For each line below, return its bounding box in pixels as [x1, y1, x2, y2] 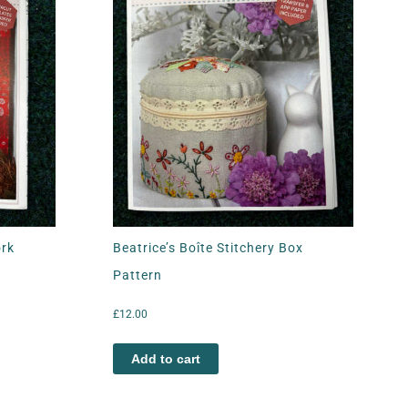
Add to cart [131, 351, 201, 366]
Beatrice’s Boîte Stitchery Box [113, 240, 304, 255]
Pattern [113, 267, 163, 282]
